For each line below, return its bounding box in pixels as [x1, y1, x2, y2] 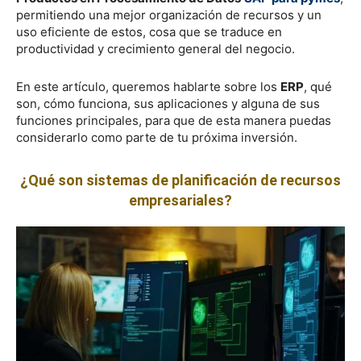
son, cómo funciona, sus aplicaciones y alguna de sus [16, 95, 320, 111]
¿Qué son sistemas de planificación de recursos [20, 171, 341, 189]
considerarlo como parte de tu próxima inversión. [16, 129, 301, 145]
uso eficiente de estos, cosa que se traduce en [16, 23, 282, 39]
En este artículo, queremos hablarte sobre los [16, 78, 280, 94]
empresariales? [129, 191, 232, 209]
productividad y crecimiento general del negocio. [16, 40, 298, 56]
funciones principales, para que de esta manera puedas [16, 112, 331, 128]
